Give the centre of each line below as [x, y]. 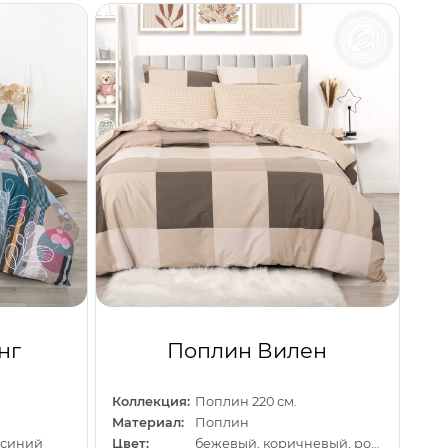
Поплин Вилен [247, 351]
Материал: [147, 422]
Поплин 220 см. [246, 401]
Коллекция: [150, 401]
